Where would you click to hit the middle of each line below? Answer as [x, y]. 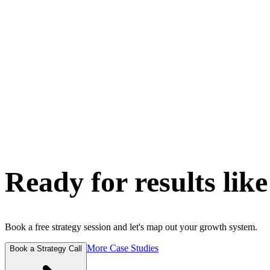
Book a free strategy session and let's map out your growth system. [131, 227]
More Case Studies [123, 248]
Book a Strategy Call [46, 249]
